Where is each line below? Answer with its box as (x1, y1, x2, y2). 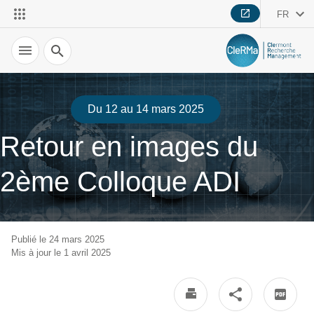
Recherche (43, 37, 87, 48)
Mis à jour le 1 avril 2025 (11, 247, 111, 258)
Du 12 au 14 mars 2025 (88, 103, 204, 115)
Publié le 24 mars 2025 (11, 234, 104, 245)
